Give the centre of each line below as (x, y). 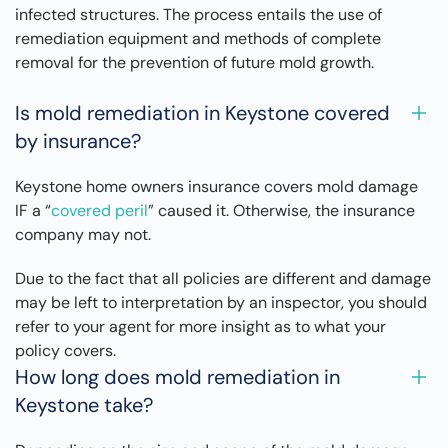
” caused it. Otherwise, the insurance (281, 211)
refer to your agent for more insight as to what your (200, 327)
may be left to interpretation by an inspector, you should (221, 303)
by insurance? (78, 141)
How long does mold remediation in (177, 377)
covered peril (99, 211)
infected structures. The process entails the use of (198, 15)
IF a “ (33, 211)
